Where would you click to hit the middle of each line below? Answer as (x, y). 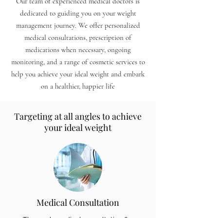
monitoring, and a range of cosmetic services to (78, 62)
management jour (40, 25)
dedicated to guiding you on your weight (78, 13)
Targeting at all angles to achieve (78, 116)
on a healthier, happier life (78, 86)
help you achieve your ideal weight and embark (78, 74)
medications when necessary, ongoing (78, 50)
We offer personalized (109, 25)
